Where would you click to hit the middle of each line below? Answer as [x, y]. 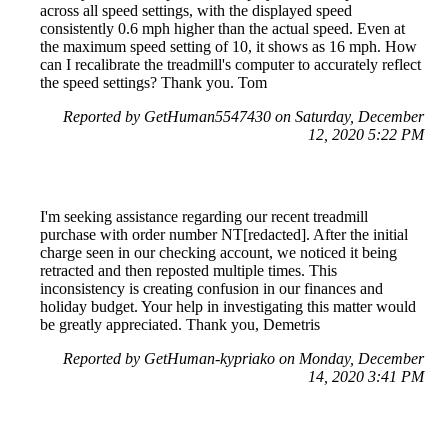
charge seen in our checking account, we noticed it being [218, 252]
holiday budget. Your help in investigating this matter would [228, 306]
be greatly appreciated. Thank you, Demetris [180, 324]
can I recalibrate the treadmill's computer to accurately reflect [230, 64]
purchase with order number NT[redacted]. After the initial [224, 234]
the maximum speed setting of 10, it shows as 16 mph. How [228, 46]
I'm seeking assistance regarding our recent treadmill [204, 216]
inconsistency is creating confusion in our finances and [211, 288]
